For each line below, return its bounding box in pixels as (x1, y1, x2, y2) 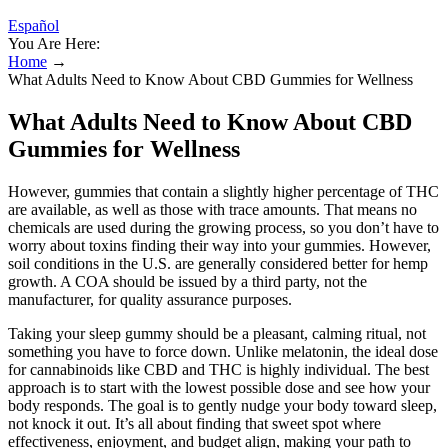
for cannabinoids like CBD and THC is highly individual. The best (8, 360, 429, 378)
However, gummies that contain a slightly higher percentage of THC (8, 182, 439, 200)
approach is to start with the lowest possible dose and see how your (8, 378, 430, 396)
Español (8, 17, 59, 34)
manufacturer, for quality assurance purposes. (8, 290, 292, 308)
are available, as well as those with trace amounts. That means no (8, 200, 417, 218)
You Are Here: (8, 35, 100, 52)
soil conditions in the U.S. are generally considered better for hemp (8, 254, 428, 272)
